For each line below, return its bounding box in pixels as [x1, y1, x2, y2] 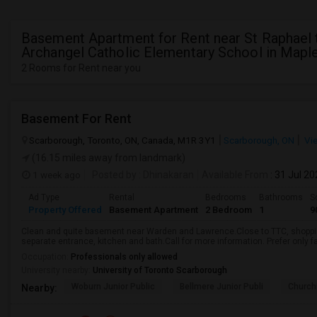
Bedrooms [205, 192, 246, 202]
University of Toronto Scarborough [93, 265, 227, 275]
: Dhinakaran [137, 169, 194, 180]
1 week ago [30, 169, 81, 180]
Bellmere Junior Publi [180, 282, 263, 292]
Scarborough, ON [224, 134, 294, 146]
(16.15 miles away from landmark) [30, 152, 185, 163]
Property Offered [28, 204, 102, 215]
